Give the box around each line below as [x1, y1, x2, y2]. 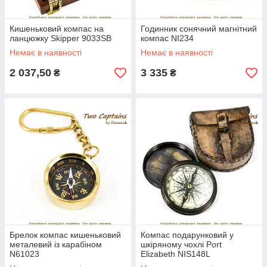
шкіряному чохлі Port [141, 240, 222, 249]
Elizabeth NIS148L [141, 249, 210, 259]
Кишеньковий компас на [10, 24, 104, 33]
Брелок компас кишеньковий [10, 230, 121, 240]
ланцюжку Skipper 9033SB [10, 33, 111, 43]
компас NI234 [141, 33, 194, 43]
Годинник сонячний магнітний [141, 24, 257, 33]
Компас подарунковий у [141, 230, 234, 240]
